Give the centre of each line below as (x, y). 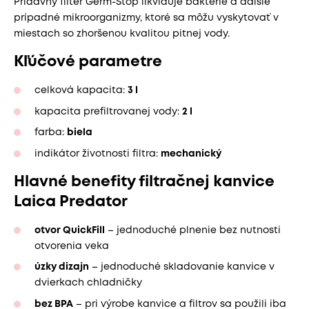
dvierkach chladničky (88, 283)
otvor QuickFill (70, 230)
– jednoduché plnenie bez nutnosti (193, 230)
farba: (51, 133)
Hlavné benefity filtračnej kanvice (144, 182)
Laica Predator (71, 202)
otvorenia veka (72, 246)
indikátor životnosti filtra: (98, 153)
